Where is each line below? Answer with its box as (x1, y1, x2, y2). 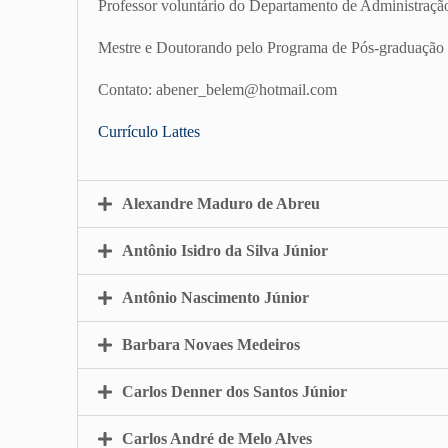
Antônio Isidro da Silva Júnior (122, 241, 329, 259)
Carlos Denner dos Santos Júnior (122, 382, 348, 400)
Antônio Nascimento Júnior (122, 288, 310, 306)
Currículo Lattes (98, 122, 201, 140)
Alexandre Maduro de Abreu (122, 194, 321, 212)
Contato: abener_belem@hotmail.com (98, 80, 338, 98)
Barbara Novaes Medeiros (122, 335, 301, 353)
